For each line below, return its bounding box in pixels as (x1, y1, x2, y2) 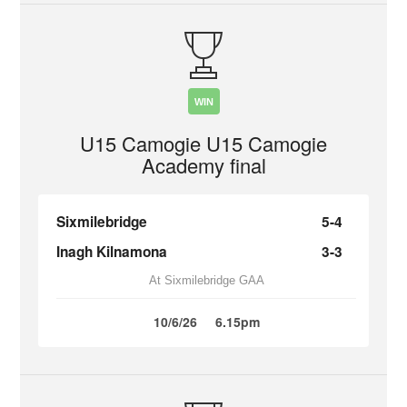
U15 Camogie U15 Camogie (80, 129, 327, 157)
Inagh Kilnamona (56, 242, 168, 262)
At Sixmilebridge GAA (148, 273, 264, 287)
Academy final (141, 151, 266, 179)
